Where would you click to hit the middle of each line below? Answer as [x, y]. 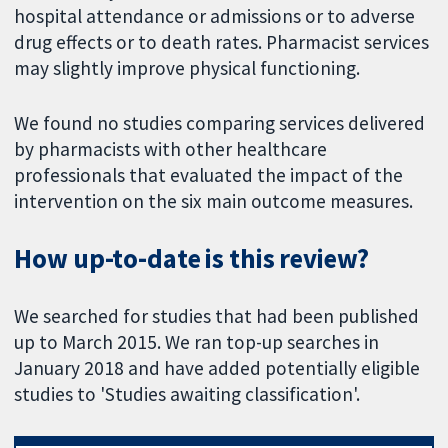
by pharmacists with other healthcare [171, 148]
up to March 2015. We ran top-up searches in [197, 342]
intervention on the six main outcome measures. [214, 200]
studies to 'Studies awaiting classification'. [187, 394]
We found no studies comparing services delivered [220, 122]
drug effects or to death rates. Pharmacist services [222, 41]
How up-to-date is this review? [192, 259]
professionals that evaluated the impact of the [209, 174]
